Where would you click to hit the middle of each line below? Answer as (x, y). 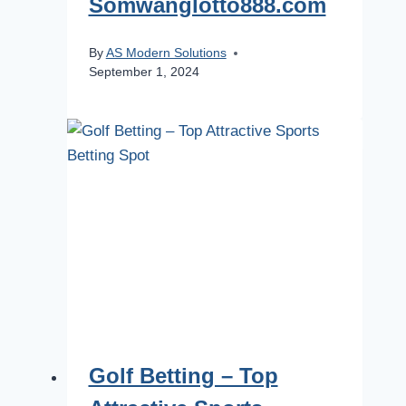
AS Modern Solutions (166, 53)
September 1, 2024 (144, 72)
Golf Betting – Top (183, 375)
